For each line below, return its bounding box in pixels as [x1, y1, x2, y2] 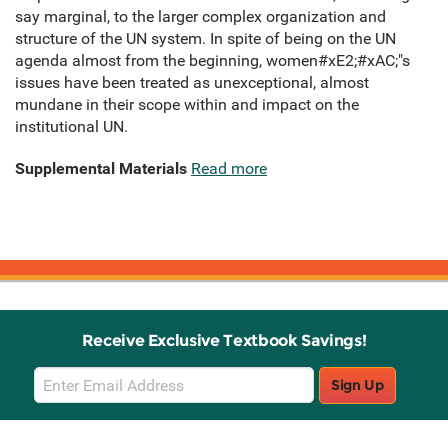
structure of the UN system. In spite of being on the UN [15, 29, 396, 49]
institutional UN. [15, 117, 128, 137]
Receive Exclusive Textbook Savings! [81, 331, 367, 351]
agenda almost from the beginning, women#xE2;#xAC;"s [15, 51, 410, 71]
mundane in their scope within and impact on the [15, 95, 359, 115]
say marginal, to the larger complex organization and [15, 7, 386, 27]
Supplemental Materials [15, 159, 187, 179]
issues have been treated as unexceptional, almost [15, 73, 369, 93]
